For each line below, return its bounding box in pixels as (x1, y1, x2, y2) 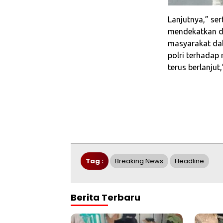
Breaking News (115, 156, 163, 166)
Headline (175, 156, 204, 166)
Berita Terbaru (71, 191, 140, 204)
